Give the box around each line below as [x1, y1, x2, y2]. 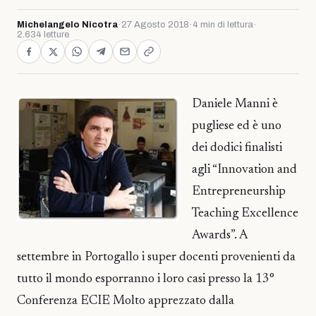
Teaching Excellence [192, 207, 298, 220]
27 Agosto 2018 [121, 20, 189, 30]
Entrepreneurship [192, 186, 286, 198]
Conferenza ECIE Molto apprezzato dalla [17, 295, 234, 308]
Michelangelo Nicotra [17, 20, 118, 30]
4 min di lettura [193, 20, 253, 30]
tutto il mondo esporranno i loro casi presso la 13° [17, 273, 274, 286]
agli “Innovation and [192, 164, 297, 176]
